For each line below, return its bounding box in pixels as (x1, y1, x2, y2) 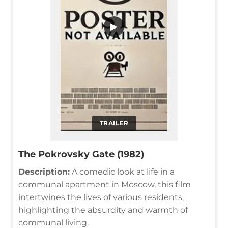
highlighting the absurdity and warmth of (18, 205, 188, 215)
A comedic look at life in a (70, 166, 175, 177)
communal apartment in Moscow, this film (18, 179, 191, 189)
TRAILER (99, 119, 129, 127)
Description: (18, 166, 70, 177)
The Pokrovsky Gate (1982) (18, 148, 144, 160)
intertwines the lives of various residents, (18, 192, 184, 202)
